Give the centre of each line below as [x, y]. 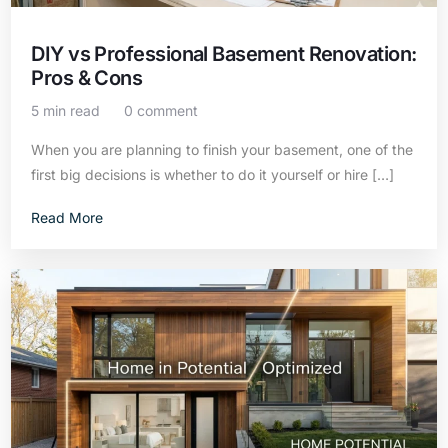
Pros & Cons [87, 78]
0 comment [161, 110]
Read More [67, 217]
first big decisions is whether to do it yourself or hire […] [213, 174]
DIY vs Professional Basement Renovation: [224, 54]
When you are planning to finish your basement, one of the [222, 149]
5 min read [66, 110]
